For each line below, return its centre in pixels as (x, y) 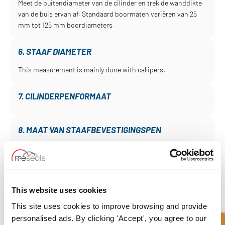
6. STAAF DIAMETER (54, 51)
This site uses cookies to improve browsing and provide (109, 206)
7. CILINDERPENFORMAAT (64, 96)
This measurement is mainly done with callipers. (91, 70)
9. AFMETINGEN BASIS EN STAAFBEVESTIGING (102, 163)
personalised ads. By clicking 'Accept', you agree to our (109, 218)
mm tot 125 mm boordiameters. (66, 25)
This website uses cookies (59, 190)
